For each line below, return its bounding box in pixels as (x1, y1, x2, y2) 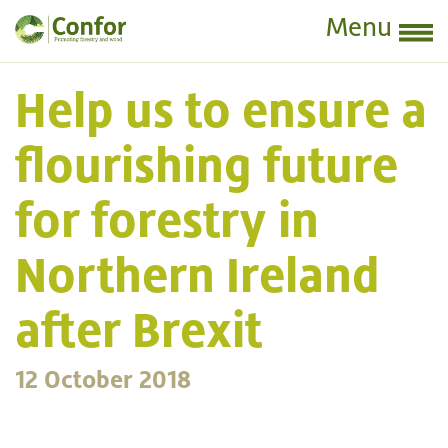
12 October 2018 (15, 365, 191, 394)
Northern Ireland (15, 246, 380, 303)
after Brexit (15, 301, 262, 358)
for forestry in (15, 191, 319, 248)
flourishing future (15, 136, 398, 193)
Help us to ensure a (15, 81, 427, 138)
